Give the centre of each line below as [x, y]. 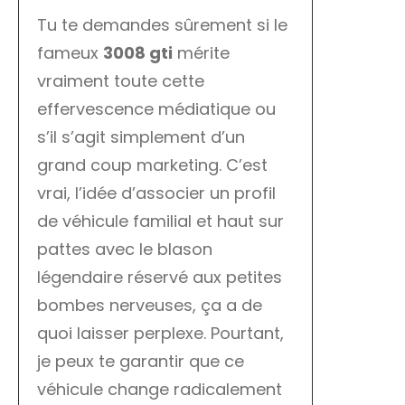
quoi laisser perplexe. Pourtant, [160, 334]
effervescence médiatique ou [156, 109]
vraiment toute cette [121, 81]
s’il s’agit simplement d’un [141, 137]
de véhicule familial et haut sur [160, 221]
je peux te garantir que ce [141, 362]
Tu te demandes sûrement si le [162, 25]
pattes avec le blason [125, 250]
